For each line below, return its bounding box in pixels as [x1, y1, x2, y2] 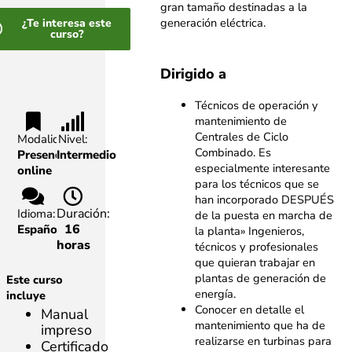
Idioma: [17, 205, 55, 222]
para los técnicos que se [195, 176, 320, 192]
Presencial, [17, 146, 77, 163]
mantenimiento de [195, 113, 288, 130]
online [17, 162, 52, 178]
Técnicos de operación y [195, 97, 319, 114]
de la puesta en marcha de [195, 207, 333, 224]
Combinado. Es [195, 145, 272, 161]
